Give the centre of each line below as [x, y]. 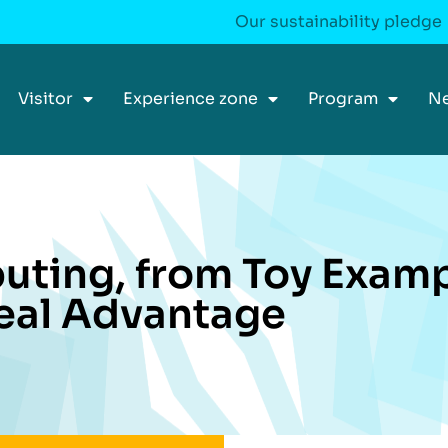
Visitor [45, 98]
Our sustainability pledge [338, 21]
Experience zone [190, 98]
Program [343, 98]
